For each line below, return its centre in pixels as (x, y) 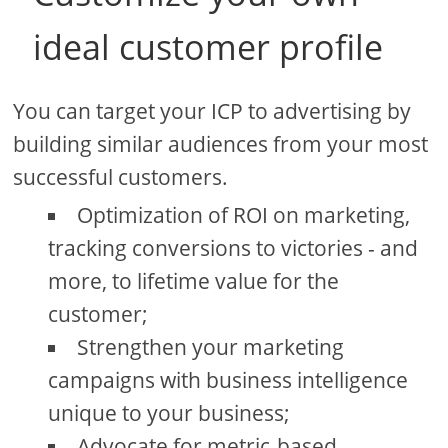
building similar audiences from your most (221, 143)
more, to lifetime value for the (194, 280)
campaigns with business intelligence (228, 379)
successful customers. (121, 176)
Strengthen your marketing (211, 346)
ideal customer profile (208, 46)
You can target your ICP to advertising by (212, 110)
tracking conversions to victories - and (233, 247)
